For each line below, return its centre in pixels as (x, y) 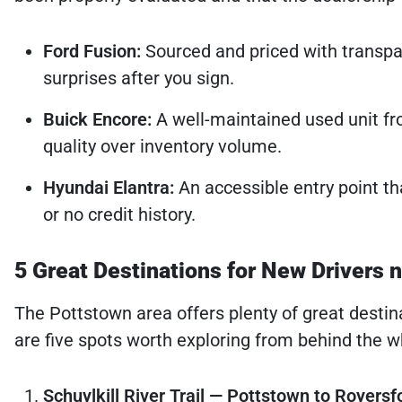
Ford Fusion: (92, 51)
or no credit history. (119, 214)
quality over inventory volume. (162, 146)
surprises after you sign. (139, 78)
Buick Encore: (97, 119)
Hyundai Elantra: (109, 187)
